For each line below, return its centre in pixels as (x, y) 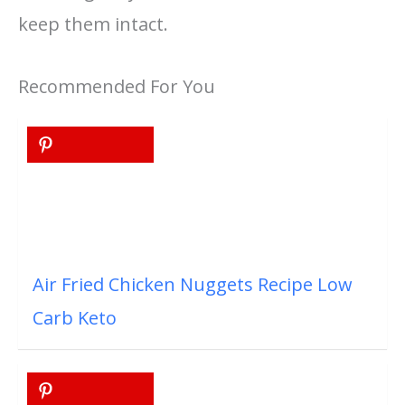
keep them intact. (93, 24)
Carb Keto (75, 317)
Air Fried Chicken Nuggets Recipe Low (193, 284)
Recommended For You (117, 86)
